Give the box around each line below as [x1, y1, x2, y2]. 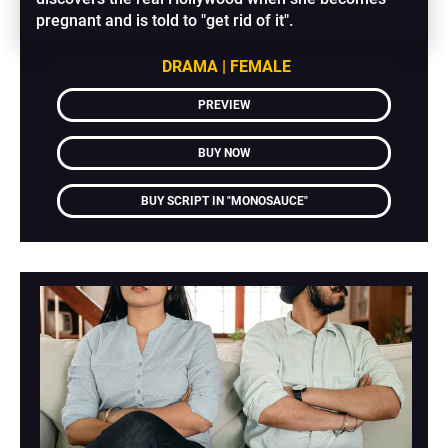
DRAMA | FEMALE [161, 56, 291, 76]
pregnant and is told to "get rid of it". [36, 10, 294, 30]
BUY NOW [197, 145, 251, 160]
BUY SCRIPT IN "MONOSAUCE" [140, 193, 308, 208]
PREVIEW [197, 97, 251, 112]
